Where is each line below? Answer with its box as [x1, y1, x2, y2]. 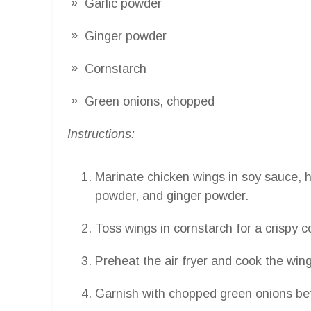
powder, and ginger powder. [95, 188, 249, 203]
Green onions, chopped [85, 94, 215, 108]
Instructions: [67, 126, 135, 141]
